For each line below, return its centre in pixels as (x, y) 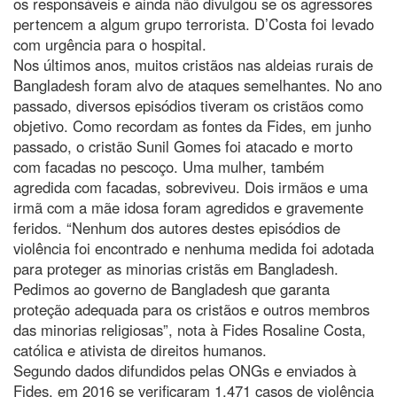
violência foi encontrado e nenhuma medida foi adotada (194, 248)
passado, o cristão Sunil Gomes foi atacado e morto (183, 146)
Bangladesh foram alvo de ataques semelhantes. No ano (198, 85)
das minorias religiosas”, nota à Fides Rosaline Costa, (190, 329)
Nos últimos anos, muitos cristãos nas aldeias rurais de (193, 64)
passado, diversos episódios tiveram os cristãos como (188, 105)
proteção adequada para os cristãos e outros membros (191, 309)
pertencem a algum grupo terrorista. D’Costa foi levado (194, 23)
